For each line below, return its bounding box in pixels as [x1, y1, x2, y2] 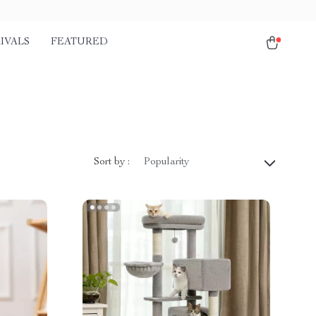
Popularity [144, 157, 189, 167]
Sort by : [94, 157, 130, 167]
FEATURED [51, 37, 108, 47]
